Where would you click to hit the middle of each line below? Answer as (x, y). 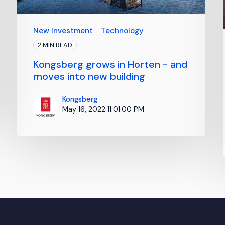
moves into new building (89, 76)
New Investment (63, 30)
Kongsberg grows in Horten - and (110, 64)
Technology (123, 30)
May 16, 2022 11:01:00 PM (103, 109)
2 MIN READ (55, 45)
